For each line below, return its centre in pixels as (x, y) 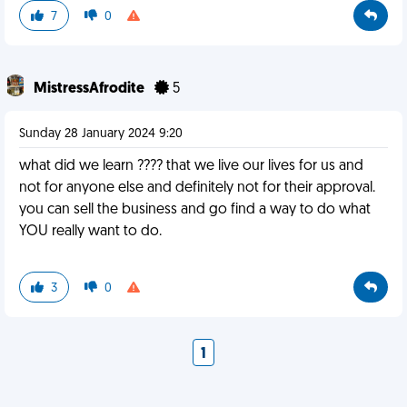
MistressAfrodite (90, 89)
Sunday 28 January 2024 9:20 (101, 134)
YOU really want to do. (90, 232)
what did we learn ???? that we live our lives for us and (191, 166)
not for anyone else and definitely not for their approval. (197, 188)
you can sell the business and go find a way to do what (195, 210)
